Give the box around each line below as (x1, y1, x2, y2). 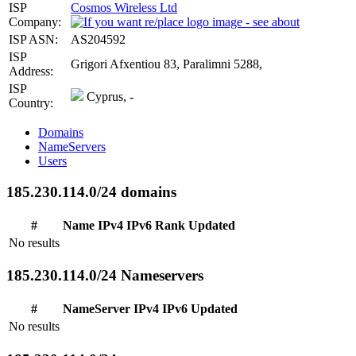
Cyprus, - (83, 90, 133, 104)
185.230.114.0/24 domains (6, 183, 176, 200)
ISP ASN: (9, 33, 58, 47)
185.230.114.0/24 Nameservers (6, 267, 203, 284)
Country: (9, 96, 53, 110)
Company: (9, 15, 61, 29)
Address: (9, 64, 53, 79)
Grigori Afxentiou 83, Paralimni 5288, (71, 57, 262, 72)
